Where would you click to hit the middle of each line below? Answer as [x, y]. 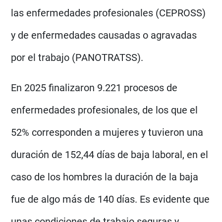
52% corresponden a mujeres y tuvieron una [107, 132]
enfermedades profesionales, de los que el [105, 110]
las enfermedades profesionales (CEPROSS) [109, 13]
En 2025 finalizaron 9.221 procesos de [94, 87]
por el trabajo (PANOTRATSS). [77, 57]
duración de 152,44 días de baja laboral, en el [110, 154]
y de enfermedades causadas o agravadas [104, 35]
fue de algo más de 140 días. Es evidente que [111, 199]
